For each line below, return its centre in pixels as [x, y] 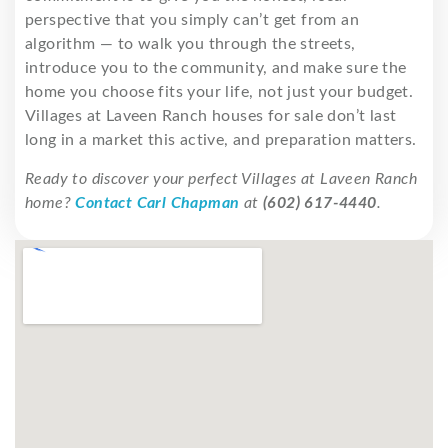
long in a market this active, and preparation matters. [221, 140]
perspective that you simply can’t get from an [192, 20]
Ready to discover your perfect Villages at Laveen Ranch [221, 179]
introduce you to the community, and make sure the [216, 68]
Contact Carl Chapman [157, 203]
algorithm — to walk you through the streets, [190, 44]
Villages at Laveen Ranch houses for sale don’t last [211, 116]
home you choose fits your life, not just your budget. [219, 92]
